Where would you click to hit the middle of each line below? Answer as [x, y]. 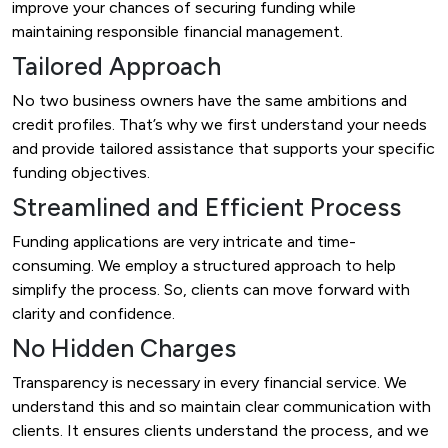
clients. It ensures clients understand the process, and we [220, 430]
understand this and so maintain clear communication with [221, 406]
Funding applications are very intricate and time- [184, 241]
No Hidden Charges [124, 347]
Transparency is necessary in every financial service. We [209, 382]
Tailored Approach [116, 65]
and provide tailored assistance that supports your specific [223, 148]
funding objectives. [81, 172]
